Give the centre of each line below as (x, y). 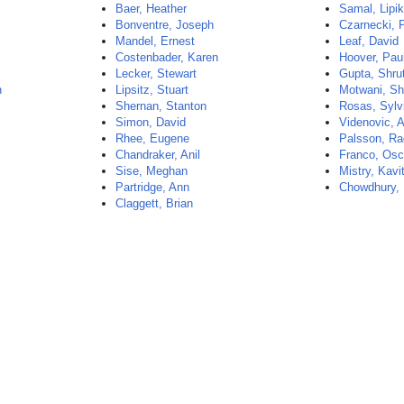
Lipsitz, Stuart (152, 90)
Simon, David (151, 122)
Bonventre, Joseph (165, 25)
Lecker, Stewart (156, 73)
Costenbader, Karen (167, 57)
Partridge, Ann (153, 187)
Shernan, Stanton (161, 106)
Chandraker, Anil (158, 155)
